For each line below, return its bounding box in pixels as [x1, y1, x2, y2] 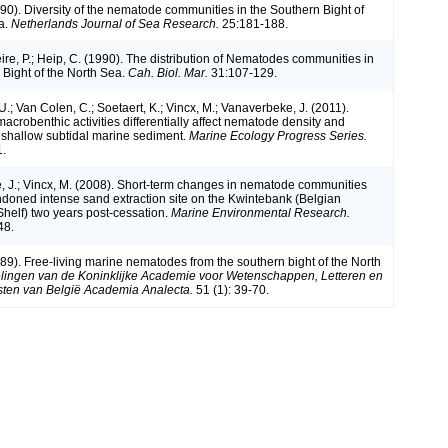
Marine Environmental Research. [171, 205, 350, 220]
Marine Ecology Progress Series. [189, 128, 367, 143]
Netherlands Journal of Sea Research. [11, 16, 219, 31]
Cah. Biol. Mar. [128, 65, 208, 80]
